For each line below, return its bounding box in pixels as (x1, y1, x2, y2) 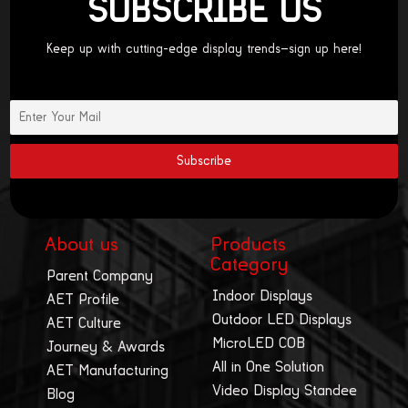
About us (44, 234, 118, 254)
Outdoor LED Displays (212, 311, 352, 327)
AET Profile (46, 291, 119, 307)
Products (210, 234, 287, 254)
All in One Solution (212, 359, 325, 374)
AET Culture (46, 315, 121, 331)
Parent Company (46, 268, 153, 283)
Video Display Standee (212, 382, 358, 398)
